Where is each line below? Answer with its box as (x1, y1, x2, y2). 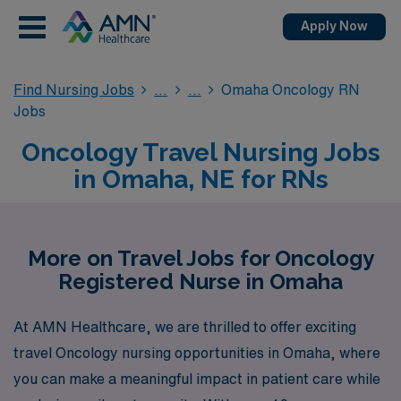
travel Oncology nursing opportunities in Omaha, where (13, 345, 380, 360)
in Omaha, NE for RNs (73, 165, 328, 194)
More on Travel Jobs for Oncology (27, 245, 374, 271)
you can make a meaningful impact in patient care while (13, 371, 380, 386)
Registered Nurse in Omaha (58, 269, 343, 294)
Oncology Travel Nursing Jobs (21, 138, 380, 167)
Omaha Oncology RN (221, 82, 361, 97)
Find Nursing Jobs (13, 82, 134, 97)
